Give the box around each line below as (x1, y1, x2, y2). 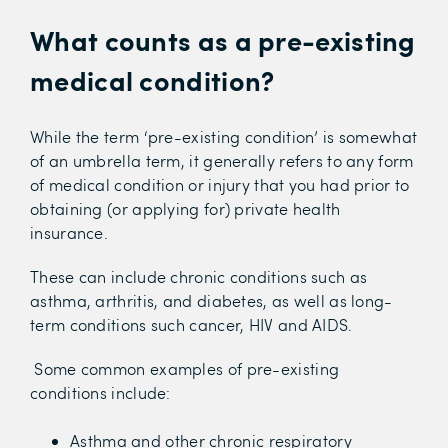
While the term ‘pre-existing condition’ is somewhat (30, 125, 418, 147)
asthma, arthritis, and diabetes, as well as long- (30, 289, 393, 311)
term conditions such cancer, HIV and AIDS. (30, 313, 353, 335)
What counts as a (30, 19, 259, 59)
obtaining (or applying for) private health (30, 197, 341, 219)
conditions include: (30, 381, 171, 403)
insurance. (30, 221, 109, 243)
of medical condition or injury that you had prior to (30, 173, 410, 195)
